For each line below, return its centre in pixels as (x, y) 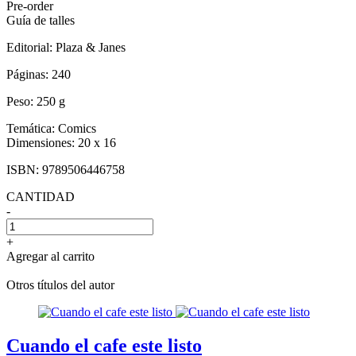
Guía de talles (41, 20)
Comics (77, 128)
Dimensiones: (42, 142)
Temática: (32, 128)
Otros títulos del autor (60, 284)
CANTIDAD (41, 196)
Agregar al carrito (50, 256)
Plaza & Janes (91, 47)
